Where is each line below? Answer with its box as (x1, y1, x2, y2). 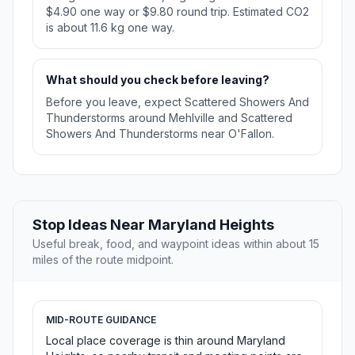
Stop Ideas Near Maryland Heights (32, 216, 274, 234)
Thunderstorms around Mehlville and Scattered (46, 111, 292, 125)
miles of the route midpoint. (32, 253, 174, 267)
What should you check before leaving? (46, 73, 269, 87)
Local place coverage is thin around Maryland (46, 334, 285, 348)
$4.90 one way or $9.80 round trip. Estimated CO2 (46, 5, 309, 19)
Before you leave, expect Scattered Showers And (46, 95, 309, 109)
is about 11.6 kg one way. (46, 21, 174, 35)
